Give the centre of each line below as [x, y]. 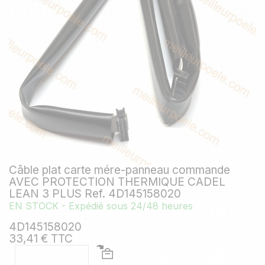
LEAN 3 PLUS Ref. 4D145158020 [95, 193]
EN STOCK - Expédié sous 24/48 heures [101, 206]
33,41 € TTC [41, 238]
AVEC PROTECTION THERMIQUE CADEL [117, 182]
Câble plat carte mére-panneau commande [119, 170]
